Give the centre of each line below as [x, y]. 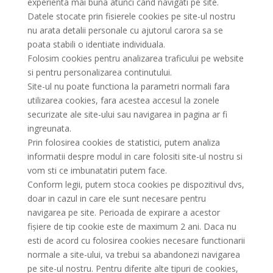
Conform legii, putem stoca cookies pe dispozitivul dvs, [136, 184]
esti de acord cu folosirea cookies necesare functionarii [136, 240]
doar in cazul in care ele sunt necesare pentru [116, 198]
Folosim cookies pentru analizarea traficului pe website [135, 58]
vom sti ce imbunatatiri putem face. [97, 170]
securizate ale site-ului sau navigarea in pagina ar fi [127, 114]
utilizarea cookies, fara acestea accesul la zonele [123, 100]
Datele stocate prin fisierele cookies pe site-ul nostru [131, 16]
